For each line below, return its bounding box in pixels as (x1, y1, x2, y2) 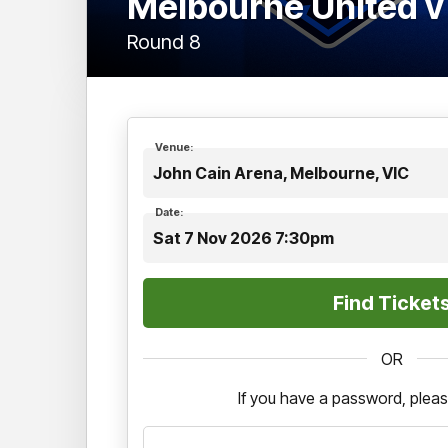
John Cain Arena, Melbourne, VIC (153, 162, 409, 183)
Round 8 (127, 29, 201, 54)
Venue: (155, 139, 193, 154)
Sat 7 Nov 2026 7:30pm (153, 227, 334, 248)
